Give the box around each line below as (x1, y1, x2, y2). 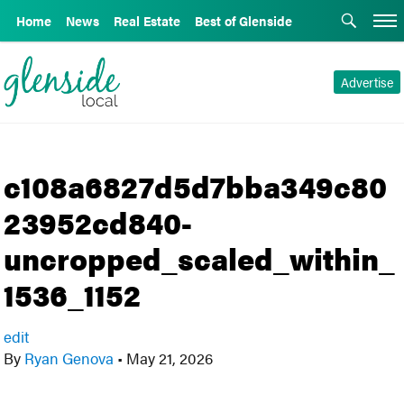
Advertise (340, 73, 393, 91)
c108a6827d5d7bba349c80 (4, 164, 388, 207)
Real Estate (114, 12, 180, 30)
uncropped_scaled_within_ (4, 236, 396, 280)
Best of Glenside (195, 12, 292, 30)
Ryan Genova (21, 347, 118, 369)
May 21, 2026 (123, 347, 214, 369)
